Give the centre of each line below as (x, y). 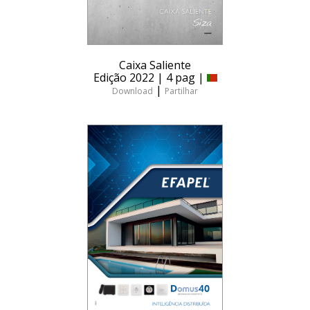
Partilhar (181, 91)
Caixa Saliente (155, 65)
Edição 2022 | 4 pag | (150, 78)
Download (133, 91)
